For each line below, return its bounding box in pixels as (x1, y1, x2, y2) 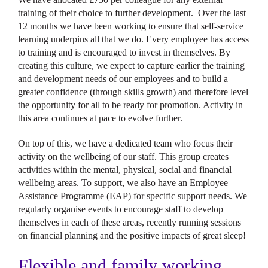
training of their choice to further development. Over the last (18, 8, 246, 18)
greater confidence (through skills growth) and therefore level (18, 87, 248, 97)
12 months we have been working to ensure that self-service (18, 21, 243, 31)
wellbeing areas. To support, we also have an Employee (18, 178, 228, 188)
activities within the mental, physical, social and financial (18, 165, 232, 175)
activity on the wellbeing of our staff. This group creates (18, 151, 229, 162)
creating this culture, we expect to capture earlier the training (18, 60, 245, 71)
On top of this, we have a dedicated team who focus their (18, 138, 233, 148)
